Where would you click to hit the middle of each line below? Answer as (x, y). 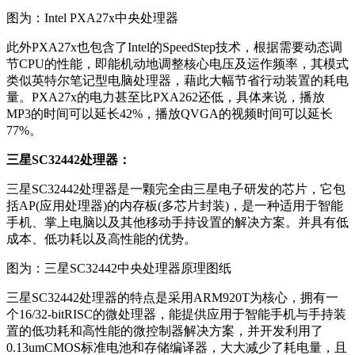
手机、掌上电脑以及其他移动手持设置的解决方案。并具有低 (177, 223)
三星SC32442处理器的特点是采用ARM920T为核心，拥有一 (172, 298)
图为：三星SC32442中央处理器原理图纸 (119, 269)
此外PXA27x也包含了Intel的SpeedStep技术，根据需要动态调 (174, 48)
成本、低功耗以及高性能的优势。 (101, 239)
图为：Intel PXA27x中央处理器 (92, 18)
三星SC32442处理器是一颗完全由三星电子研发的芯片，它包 (176, 189)
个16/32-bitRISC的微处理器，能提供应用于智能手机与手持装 (176, 315)
